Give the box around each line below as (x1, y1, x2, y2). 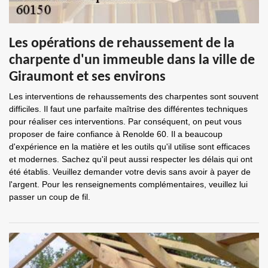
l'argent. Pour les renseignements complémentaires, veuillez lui (9, 179, 248, 189)
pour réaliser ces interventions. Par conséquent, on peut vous (9, 117, 242, 126)
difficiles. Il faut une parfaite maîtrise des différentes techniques (9, 104, 248, 114)
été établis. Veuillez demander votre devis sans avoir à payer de (9, 167, 251, 176)
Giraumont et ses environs (9, 70, 166, 84)
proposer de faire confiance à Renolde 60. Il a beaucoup (9, 129, 223, 139)
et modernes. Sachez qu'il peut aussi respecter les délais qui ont (9, 154, 252, 164)
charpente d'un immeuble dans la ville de (9, 53, 255, 68)
